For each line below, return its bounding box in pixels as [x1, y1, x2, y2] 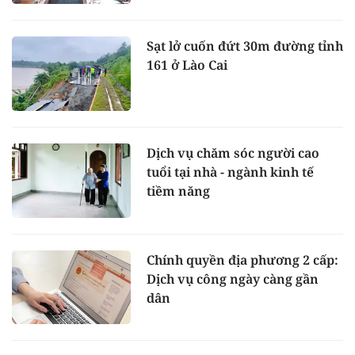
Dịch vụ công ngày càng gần [147, 269, 319, 288]
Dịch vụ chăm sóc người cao [147, 143, 319, 162]
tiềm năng [147, 181, 210, 200]
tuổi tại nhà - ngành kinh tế [147, 162, 314, 181]
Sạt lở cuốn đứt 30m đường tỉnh [147, 37, 343, 55]
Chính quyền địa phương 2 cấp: [147, 250, 338, 269]
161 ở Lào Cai [147, 56, 227, 74]
